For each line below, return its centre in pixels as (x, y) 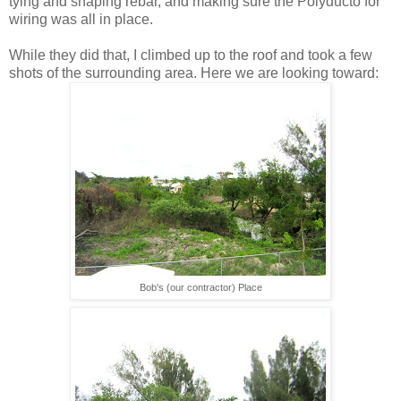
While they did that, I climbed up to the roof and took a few (191, 55)
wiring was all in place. (81, 20)
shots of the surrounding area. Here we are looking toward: (194, 73)
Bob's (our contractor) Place (200, 288)
